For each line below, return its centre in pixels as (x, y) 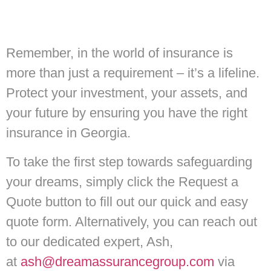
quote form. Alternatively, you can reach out (132, 221)
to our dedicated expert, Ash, (90, 241)
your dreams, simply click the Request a (122, 181)
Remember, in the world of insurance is (119, 53)
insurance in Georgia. (68, 133)
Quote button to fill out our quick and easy (127, 201)
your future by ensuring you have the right (127, 113)
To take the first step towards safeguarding (129, 162)
